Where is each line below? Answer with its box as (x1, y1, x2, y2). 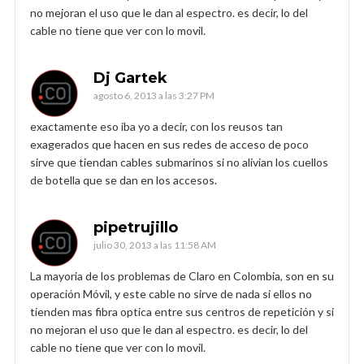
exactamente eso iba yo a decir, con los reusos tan (30, 119, 283, 133)
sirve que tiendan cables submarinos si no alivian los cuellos (30, 154, 328, 169)
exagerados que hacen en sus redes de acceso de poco (30, 136, 309, 151)
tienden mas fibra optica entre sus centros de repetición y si (30, 304, 334, 318)
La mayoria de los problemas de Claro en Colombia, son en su (30, 268, 334, 283)
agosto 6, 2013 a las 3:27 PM (93, 89, 214, 102)
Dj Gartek (93, 68, 167, 87)
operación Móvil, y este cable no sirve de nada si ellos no (30, 286, 312, 301)
